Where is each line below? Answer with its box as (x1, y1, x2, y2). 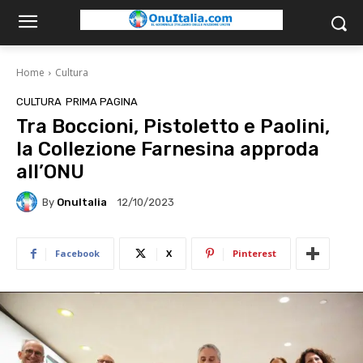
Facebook (55, 247, 100, 259)
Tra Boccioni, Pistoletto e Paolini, (16, 115, 330, 138)
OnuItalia (57, 195, 107, 208)
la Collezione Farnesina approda (16, 138, 319, 160)
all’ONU (16, 160, 84, 183)
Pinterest (233, 247, 276, 259)
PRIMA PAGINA (66, 96, 138, 108)
